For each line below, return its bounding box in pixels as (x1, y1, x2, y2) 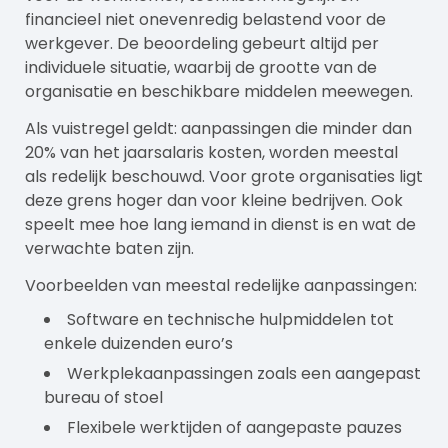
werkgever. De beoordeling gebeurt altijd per (25, 32, 379, 56)
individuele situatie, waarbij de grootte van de (25, 56, 377, 80)
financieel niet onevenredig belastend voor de (25, 8, 386, 32)
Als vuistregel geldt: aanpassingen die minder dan (25, 117, 412, 141)
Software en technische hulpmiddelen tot (67, 307, 395, 331)
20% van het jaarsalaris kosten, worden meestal (25, 141, 398, 165)
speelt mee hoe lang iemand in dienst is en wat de (25, 213, 416, 237)
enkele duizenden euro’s (44, 331, 234, 355)
